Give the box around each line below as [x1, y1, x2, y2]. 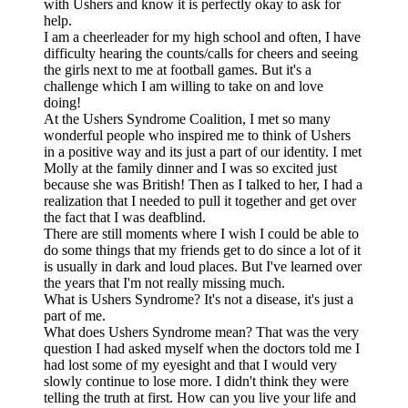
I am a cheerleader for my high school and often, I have [44, 28, 361, 45]
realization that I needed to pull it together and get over [44, 192, 356, 209]
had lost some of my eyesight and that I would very [44, 356, 337, 372]
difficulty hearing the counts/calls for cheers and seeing [44, 45, 358, 61]
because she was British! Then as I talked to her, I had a [44, 176, 362, 192]
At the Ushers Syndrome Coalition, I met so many [44, 110, 331, 127]
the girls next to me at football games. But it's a [44, 61, 311, 77]
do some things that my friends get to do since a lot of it [44, 241, 361, 258]
